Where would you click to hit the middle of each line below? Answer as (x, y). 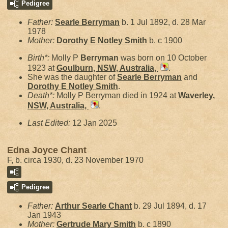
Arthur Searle (82, 206)
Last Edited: (50, 123)
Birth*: (39, 58)
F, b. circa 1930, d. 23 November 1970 (75, 160)
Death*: (42, 95)
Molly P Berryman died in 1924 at (117, 95)
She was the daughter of (72, 77)
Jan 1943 (44, 215)
